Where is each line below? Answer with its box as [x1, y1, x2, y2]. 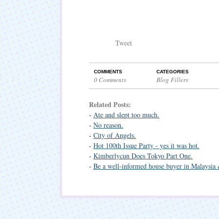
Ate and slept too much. [93, 110, 159, 119]
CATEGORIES [156, 69, 189, 74]
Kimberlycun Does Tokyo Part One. [93, 151, 193, 160]
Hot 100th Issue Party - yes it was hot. [93, 141, 199, 150]
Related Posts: [89, 99, 131, 109]
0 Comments [94, 75, 126, 84]
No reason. [93, 120, 123, 130]
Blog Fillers [156, 75, 188, 84]
